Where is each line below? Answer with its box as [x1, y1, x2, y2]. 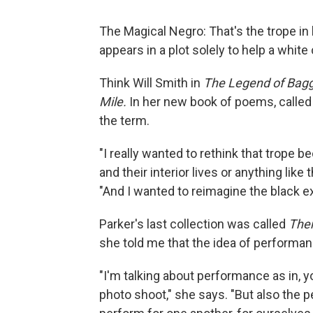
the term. [99, 113, 150, 128]
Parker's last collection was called [99, 217, 289, 231]
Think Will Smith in [99, 75, 203, 90]
